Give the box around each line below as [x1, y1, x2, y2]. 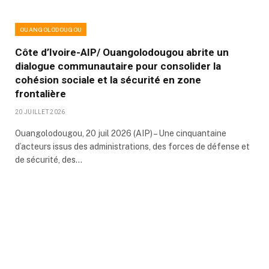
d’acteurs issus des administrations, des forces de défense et [15, 141, 250, 151]
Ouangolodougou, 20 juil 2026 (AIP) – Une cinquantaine [15, 128, 226, 138]
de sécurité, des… [15, 154, 82, 165]
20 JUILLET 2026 [15, 108, 65, 115]
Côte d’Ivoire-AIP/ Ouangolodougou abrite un [15, 46, 229, 58]
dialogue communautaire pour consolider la [15, 59, 221, 72]
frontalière [15, 87, 66, 100]
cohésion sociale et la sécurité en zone [15, 73, 201, 86]
